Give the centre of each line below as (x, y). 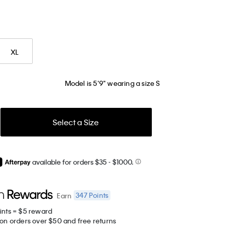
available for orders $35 (70, 162)
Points (98, 195)
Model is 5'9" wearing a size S (112, 83)
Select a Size (76, 122)
